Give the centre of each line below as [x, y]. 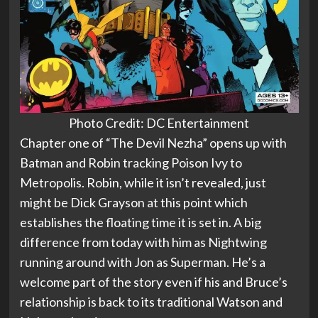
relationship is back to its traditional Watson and [151, 302]
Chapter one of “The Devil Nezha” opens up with [153, 143]
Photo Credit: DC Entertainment [159, 123]
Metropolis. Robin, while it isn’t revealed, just [143, 182]
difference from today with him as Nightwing [143, 242]
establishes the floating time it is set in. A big [140, 222]
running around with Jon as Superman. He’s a [142, 262]
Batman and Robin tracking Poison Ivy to [131, 163]
